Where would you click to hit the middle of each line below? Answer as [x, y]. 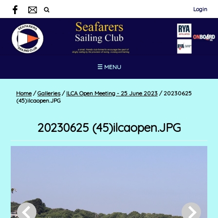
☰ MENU [109, 67]
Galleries [49, 93]
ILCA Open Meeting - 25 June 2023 [112, 93]
